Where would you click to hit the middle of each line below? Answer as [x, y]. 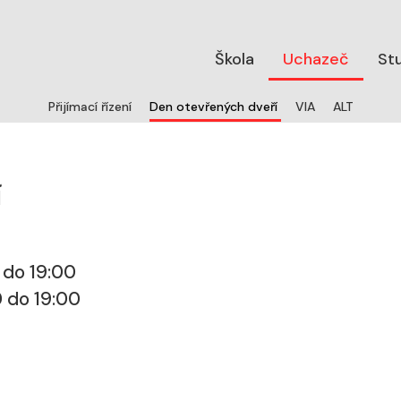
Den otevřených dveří [215, 107]
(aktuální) [307, 104]
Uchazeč [316, 59]
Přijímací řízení [91, 107]
